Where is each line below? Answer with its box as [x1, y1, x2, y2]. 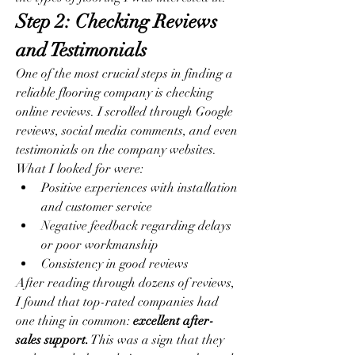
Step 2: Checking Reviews [16, 10, 217, 33]
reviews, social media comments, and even [16, 123, 238, 139]
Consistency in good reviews [41, 256, 189, 272]
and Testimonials [16, 38, 147, 62]
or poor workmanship [41, 237, 158, 253]
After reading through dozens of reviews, [16, 275, 235, 291]
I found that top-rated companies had [16, 294, 219, 310]
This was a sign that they [89, 332, 224, 348]
